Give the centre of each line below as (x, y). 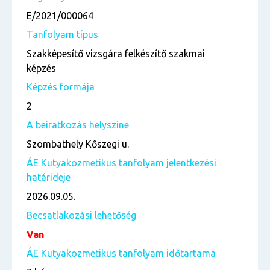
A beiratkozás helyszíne (78, 125)
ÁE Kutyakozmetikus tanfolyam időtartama (121, 253)
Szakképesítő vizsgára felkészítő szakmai (116, 54)
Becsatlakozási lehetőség (81, 215)
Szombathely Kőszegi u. (78, 144)
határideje (49, 177)
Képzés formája (61, 87)
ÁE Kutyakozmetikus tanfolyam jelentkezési (121, 163)
